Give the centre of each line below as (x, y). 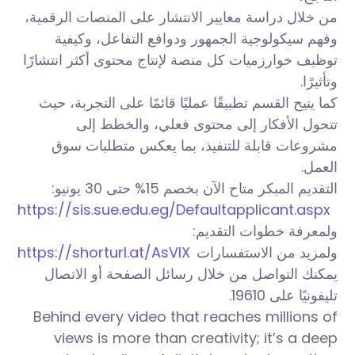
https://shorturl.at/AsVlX (104, 253)
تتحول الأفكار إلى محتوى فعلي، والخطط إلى (206, 124)
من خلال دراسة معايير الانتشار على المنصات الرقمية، (181, 17)
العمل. (319, 167)
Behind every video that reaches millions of (185, 317)
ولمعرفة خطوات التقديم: (265, 231)
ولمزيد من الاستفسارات (267, 253)
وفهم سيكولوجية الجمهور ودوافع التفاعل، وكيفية (196, 39)
